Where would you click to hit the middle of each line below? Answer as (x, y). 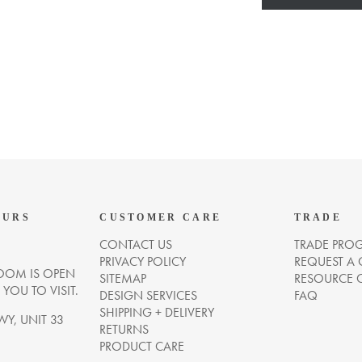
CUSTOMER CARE (161, 217)
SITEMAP (123, 278)
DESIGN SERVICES (149, 295)
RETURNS (124, 329)
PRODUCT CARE (142, 346)
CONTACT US (136, 244)
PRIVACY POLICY (143, 261)
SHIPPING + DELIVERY (157, 312)
